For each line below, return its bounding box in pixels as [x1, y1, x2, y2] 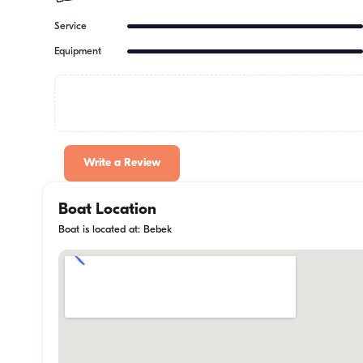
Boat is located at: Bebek [58, 224, 172, 235]
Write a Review [83, 157, 161, 170]
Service [54, 20, 88, 32]
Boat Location [58, 201, 156, 218]
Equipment [54, 45, 102, 57]
